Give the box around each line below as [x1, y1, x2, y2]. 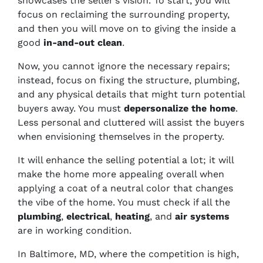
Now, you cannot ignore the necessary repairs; [18, 60, 230, 72]
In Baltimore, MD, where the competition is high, [18, 248, 239, 259]
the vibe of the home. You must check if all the [18, 197, 230, 208]
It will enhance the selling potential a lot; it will [18, 154, 234, 166]
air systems [175, 211, 230, 222]
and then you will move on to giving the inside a [18, 23, 236, 34]
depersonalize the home [124, 103, 235, 114]
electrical [66, 211, 110, 222]
